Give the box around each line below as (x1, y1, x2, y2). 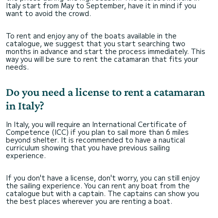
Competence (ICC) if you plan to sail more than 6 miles (6, 127, 189, 137)
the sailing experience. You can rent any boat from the (6, 180, 190, 190)
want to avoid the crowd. (6, 8, 93, 18)
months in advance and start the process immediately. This (6, 46, 205, 56)
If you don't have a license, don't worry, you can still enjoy (6, 172, 200, 182)
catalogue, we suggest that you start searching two (6, 38, 185, 48)
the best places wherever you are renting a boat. (6, 196, 174, 206)
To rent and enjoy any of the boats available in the (6, 30, 177, 40)
